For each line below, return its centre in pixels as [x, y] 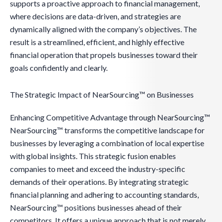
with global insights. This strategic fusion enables [93, 156]
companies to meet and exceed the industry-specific [98, 169]
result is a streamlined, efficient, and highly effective [97, 42]
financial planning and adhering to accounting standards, [104, 195]
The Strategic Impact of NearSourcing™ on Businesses [102, 95]
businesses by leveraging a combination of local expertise [107, 143]
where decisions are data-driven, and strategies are [95, 16]
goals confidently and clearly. [59, 68]
